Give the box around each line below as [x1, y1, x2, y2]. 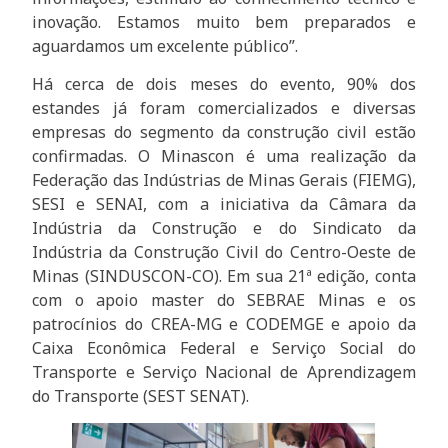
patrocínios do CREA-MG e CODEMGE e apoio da [32, 313, 416, 335]
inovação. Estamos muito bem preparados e [32, 10, 416, 33]
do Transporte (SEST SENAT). [32, 385, 250, 407]
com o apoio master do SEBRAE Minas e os [32, 289, 416, 311]
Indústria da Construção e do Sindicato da [32, 217, 416, 239]
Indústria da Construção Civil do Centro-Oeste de [32, 241, 416, 263]
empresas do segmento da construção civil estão [32, 121, 416, 143]
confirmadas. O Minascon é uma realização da [32, 145, 416, 167]
